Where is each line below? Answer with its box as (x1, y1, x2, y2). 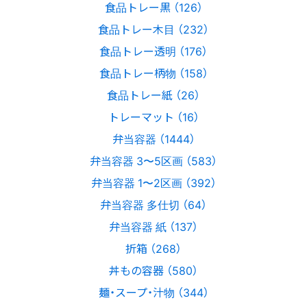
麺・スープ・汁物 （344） (98, 283, 209, 300)
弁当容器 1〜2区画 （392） (90, 173, 217, 191)
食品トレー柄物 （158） (99, 64, 208, 81)
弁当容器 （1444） (112, 130, 195, 147)
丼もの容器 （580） (109, 261, 198, 278)
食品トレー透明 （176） (99, 42, 208, 59)
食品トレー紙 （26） (107, 86, 200, 103)
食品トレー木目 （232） (98, 20, 209, 37)
